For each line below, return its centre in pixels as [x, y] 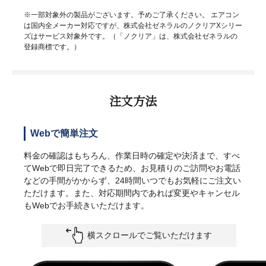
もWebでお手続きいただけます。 [86, 205]
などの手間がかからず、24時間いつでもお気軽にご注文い [132, 180]
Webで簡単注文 [64, 133]
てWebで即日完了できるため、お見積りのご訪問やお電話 [132, 168]
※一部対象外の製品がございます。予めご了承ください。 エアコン [132, 15]
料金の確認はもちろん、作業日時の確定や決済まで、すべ [132, 155]
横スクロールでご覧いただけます [150, 235]
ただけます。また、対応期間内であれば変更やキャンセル [132, 193]
